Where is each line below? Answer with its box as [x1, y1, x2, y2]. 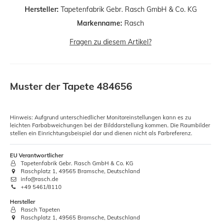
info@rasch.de [19, 176, 59, 183]
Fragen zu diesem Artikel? [70, 37, 151, 47]
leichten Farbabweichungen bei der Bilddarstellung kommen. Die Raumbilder [10, 122, 210, 129]
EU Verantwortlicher [10, 152, 63, 159]
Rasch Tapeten [19, 206, 61, 214]
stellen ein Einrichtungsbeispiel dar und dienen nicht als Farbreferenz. [10, 130, 192, 137]
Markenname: [77, 19, 122, 28]
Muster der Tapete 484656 [10, 80, 132, 93]
